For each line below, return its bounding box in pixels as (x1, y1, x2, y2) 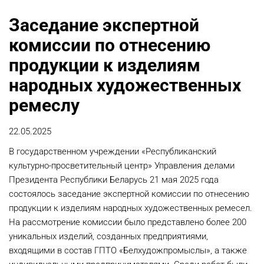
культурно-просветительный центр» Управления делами (9, 160, 235, 171)
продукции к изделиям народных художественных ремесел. (9, 203, 252, 214)
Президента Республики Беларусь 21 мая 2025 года (9, 174, 219, 186)
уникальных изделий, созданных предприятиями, (9, 231, 208, 242)
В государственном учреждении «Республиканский (9, 146, 216, 157)
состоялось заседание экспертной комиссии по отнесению (9, 189, 249, 200)
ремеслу (9, 95, 80, 116)
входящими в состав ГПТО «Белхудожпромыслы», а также (9, 245, 247, 256)
